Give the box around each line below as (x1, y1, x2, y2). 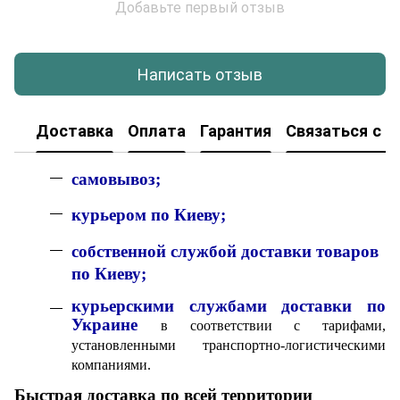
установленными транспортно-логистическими (71, 337, 386, 354)
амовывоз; (79, 169, 161, 188)
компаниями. (71, 357, 151, 373)
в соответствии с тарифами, (160, 318, 386, 334)
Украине (71, 315, 161, 335)
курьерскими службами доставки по (71, 296, 386, 316)
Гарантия (200, 119, 271, 143)
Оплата (128, 119, 186, 143)
